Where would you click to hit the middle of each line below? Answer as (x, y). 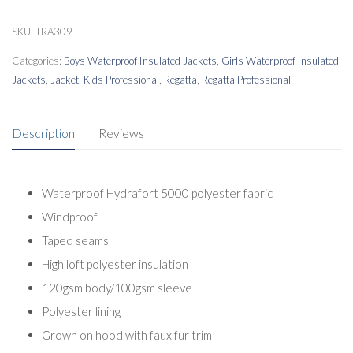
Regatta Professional (246, 79)
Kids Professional (121, 79)
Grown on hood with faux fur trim (126, 335)
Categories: (38, 60)
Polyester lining (81, 312)
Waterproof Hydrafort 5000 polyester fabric (157, 193)
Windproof (69, 217)
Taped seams (75, 241)
